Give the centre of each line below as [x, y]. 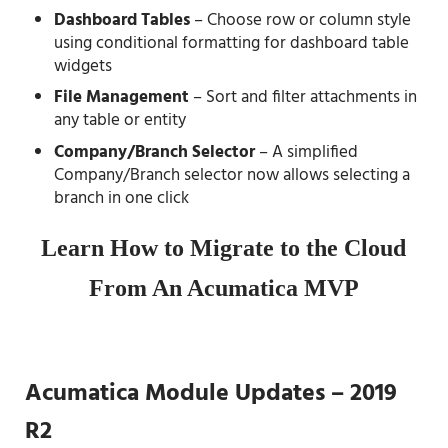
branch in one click [122, 198]
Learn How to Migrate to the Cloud [224, 248]
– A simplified [307, 152]
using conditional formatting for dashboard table [232, 43]
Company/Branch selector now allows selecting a [232, 175]
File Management [122, 98]
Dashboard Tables [122, 20]
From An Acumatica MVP [223, 288]
